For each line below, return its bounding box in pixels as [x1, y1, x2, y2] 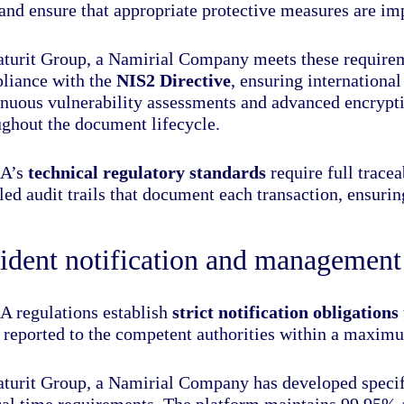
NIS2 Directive [116, 69, 232, 90]
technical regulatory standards [28, 161, 267, 182]
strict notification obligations [172, 301, 399, 322]
